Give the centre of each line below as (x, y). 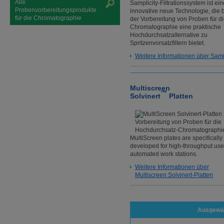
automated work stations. (164, 154)
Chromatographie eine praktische (175, 27)
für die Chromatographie (49, 18)
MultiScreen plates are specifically (176, 138)
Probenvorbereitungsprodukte (56, 10)
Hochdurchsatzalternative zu (169, 35)
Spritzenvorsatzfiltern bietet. (167, 43)
